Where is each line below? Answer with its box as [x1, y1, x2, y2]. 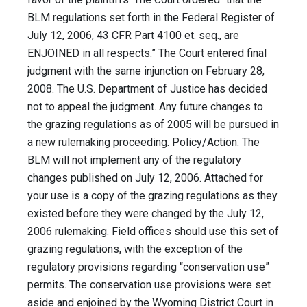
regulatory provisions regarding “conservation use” [27, 260, 269, 274]
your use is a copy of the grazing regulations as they [27, 189, 278, 203]
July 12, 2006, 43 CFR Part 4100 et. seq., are [27, 29, 239, 42]
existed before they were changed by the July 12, [27, 207, 264, 221]
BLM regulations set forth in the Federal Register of [27, 11, 275, 25]
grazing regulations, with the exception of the [27, 243, 243, 256]
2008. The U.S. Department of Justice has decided [27, 82, 267, 96]
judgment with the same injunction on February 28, [27, 64, 265, 78]
